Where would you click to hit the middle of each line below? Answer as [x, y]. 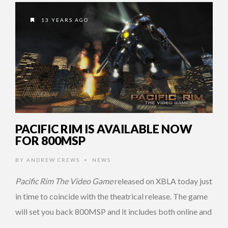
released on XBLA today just [163, 181]
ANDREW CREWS [53, 160]
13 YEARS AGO [64, 20]
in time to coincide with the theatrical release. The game [111, 196]
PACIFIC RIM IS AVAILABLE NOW [104, 129]
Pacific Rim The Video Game [65, 181]
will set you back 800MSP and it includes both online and [113, 211]
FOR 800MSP [50, 140]
